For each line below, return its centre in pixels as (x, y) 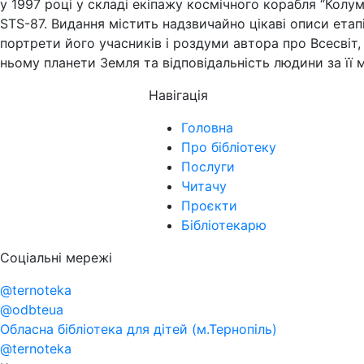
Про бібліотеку (229, 147)
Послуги (208, 167)
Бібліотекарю (224, 225)
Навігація (178, 95)
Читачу (204, 186)
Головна (207, 128)
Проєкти (209, 206)
